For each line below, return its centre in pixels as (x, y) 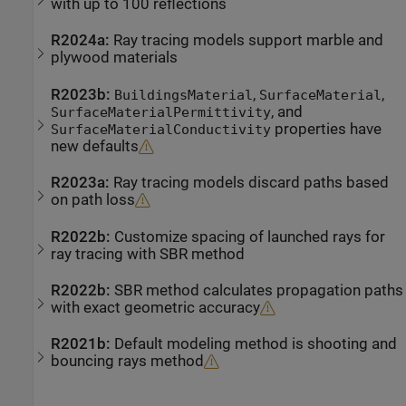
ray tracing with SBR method (148, 254)
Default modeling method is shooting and (256, 344)
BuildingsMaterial (184, 95)
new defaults (95, 146)
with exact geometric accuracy (156, 307)
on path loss (93, 200)
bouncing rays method (128, 362)
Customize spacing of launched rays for (250, 237)
